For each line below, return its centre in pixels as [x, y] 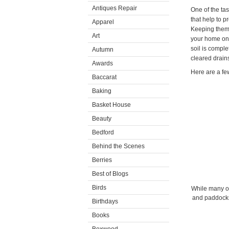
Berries [102, 160]
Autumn [103, 50]
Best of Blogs [110, 174]
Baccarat [104, 77]
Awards [102, 63]
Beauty [102, 119]
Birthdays [105, 201]
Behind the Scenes [118, 146]
